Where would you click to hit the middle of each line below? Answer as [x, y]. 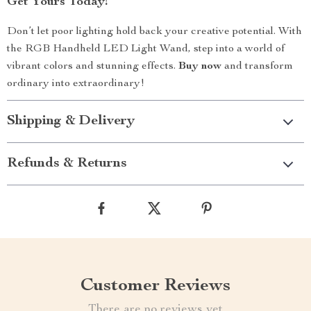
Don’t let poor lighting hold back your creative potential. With [154, 32]
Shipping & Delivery [71, 121]
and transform [257, 67]
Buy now [200, 67]
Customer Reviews [155, 286]
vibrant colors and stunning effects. [93, 67]
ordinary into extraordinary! [76, 84]
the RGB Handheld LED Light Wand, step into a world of [146, 49]
